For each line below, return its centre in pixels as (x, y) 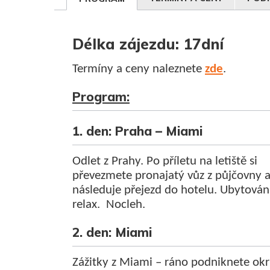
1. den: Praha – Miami (137, 131)
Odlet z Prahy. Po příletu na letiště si (165, 161)
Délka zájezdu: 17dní (148, 44)
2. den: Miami (112, 232)
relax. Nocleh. (109, 205)
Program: (101, 96)
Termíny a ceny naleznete (139, 69)
